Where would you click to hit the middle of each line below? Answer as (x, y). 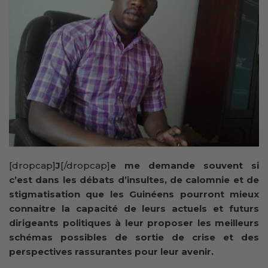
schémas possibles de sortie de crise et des (134, 237)
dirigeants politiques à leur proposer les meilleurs (134, 223)
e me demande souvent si (185, 166)
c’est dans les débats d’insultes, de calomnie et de (134, 180)
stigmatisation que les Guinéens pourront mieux (134, 194)
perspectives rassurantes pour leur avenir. (111, 252)
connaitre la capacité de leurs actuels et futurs (134, 209)
